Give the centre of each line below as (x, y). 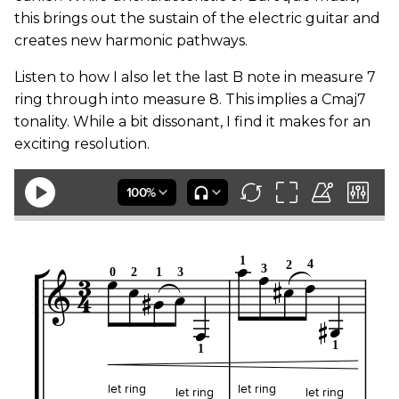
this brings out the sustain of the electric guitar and (197, 19)
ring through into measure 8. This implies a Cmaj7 (190, 100)
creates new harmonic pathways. (131, 41)
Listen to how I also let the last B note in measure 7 (195, 77)
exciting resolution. (82, 144)
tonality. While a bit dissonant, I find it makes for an (192, 122)
